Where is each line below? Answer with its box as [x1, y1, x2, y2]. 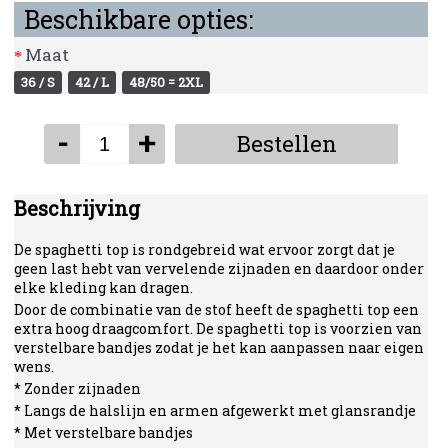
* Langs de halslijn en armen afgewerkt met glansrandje [14, 401, 417, 420]
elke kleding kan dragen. [14, 278, 194, 297]
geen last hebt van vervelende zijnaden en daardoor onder [14, 259, 425, 278]
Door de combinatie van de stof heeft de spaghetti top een [14, 300, 420, 319]
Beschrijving [14, 195, 141, 221]
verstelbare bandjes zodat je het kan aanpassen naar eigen [14, 338, 425, 357]
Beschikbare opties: [24, 3, 254, 36]
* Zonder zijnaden [14, 379, 142, 398]
